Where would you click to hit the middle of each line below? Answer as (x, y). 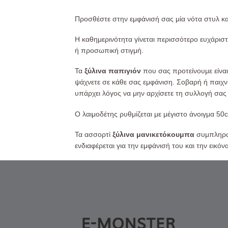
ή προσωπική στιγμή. (109, 51)
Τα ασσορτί (94, 134)
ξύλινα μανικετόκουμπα (153, 134)
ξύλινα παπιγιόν (114, 71)
